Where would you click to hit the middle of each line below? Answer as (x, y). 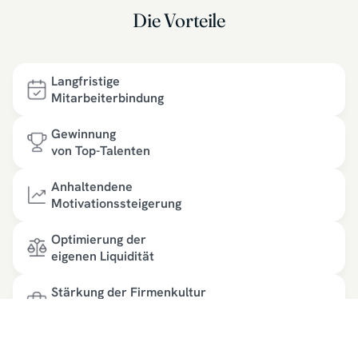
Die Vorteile (179, 20)
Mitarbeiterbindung (107, 97)
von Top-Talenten (101, 150)
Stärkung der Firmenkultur (129, 292)
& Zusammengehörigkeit (122, 308)
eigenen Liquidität (103, 256)
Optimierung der (99, 239)
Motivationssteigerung (116, 203)
